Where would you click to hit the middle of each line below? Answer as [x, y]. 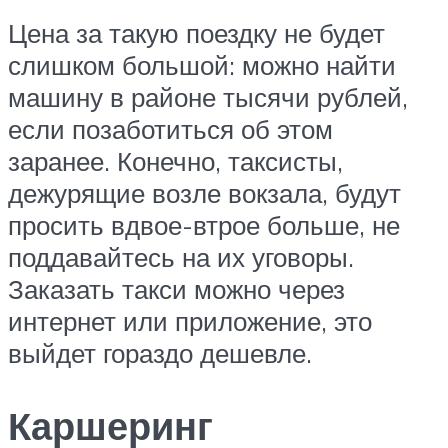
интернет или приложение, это [190, 321]
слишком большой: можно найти [202, 65]
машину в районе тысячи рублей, [208, 97]
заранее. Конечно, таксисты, [175, 161]
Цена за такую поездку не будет [196, 33]
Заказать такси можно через [176, 289]
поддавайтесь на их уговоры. [181, 257]
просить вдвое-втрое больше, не [204, 225]
